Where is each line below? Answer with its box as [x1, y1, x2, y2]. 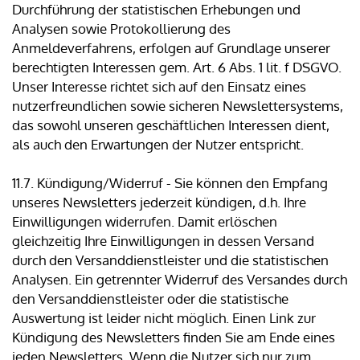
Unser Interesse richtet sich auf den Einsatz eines [12, 78, 306, 96]
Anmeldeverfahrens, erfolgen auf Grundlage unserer [12, 39, 330, 57]
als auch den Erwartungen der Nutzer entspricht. [12, 136, 304, 153]
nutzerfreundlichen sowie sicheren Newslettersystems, [12, 97, 343, 115]
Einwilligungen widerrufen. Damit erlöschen [12, 213, 277, 231]
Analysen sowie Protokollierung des [12, 20, 231, 38]
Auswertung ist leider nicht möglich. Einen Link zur [12, 309, 316, 327]
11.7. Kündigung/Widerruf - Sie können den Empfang [12, 174, 328, 192]
